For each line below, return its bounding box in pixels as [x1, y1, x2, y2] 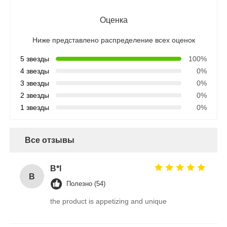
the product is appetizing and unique [50, 197, 167, 206]
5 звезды [20, 55, 50, 63]
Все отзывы [25, 136, 75, 145]
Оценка [99, 16, 128, 25]
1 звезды [20, 103, 50, 112]
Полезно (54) [66, 180, 106, 188]
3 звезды [20, 79, 50, 88]
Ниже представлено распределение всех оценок [32, 36, 195, 45]
